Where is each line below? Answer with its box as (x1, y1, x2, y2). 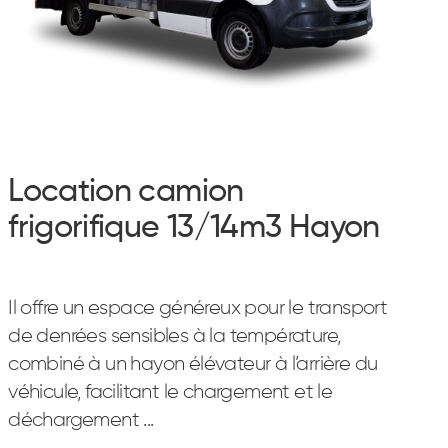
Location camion (8, 176, 244, 208)
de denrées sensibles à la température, (8, 326, 341, 346)
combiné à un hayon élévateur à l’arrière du (8, 354, 378, 374)
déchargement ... (8, 410, 154, 430)
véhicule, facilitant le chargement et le (8, 382, 333, 402)
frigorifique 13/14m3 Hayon (8, 212, 380, 244)
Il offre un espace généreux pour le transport (8, 298, 388, 318)
